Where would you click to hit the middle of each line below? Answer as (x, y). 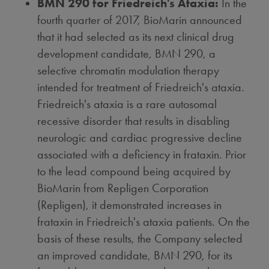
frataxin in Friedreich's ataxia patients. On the (144, 222)
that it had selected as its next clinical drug (136, 37)
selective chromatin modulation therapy (128, 70)
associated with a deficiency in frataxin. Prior (142, 154)
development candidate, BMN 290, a (127, 53)
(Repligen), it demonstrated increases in (130, 205)
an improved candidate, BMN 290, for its (135, 255)
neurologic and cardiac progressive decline (140, 138)
